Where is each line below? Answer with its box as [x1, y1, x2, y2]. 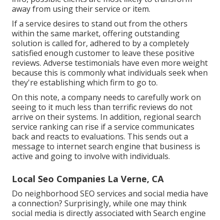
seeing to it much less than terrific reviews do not [12, 102, 192, 113]
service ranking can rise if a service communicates [12, 121, 194, 133]
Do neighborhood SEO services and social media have [12, 188, 208, 199]
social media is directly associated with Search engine [12, 208, 206, 219]
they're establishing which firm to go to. [12, 77, 158, 88]
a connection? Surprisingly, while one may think [12, 198, 187, 209]
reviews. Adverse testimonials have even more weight [12, 57, 208, 69]
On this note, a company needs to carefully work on [12, 92, 201, 103]
